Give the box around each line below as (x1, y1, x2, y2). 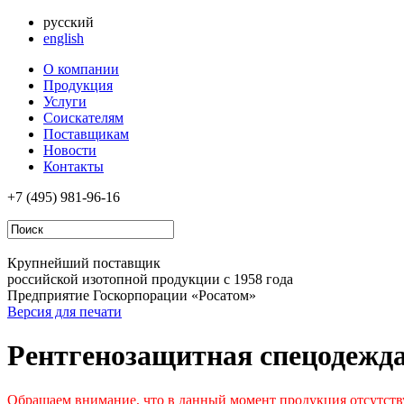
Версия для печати (7, 304, 122, 319)
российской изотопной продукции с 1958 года (7, 271, 293, 287)
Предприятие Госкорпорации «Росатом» (7, 288, 256, 303)
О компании (43, 61, 119, 77)
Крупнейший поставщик (7, 255, 161, 271)
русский (43, 14, 94, 30)
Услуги (43, 94, 87, 109)
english (43, 31, 84, 46)
